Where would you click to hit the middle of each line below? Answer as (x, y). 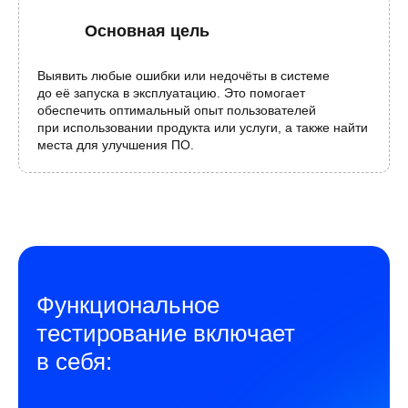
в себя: (74, 362)
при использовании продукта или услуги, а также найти (203, 127)
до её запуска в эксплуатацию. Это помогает (171, 93)
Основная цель (147, 31)
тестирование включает (166, 333)
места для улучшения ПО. (116, 145)
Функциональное (128, 305)
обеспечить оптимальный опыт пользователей (177, 110)
